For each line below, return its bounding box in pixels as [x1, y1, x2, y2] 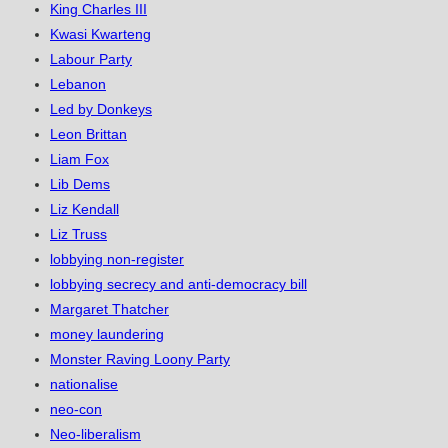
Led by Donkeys [50, 101, 152, 118]
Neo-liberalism [50, 426, 141, 443]
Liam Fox [50, 151, 109, 168]
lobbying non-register [50, 251, 184, 268]
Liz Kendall [50, 201, 119, 218]
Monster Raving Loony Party [50, 351, 230, 368]
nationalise [50, 376, 118, 393]
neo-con [50, 401, 102, 418]
